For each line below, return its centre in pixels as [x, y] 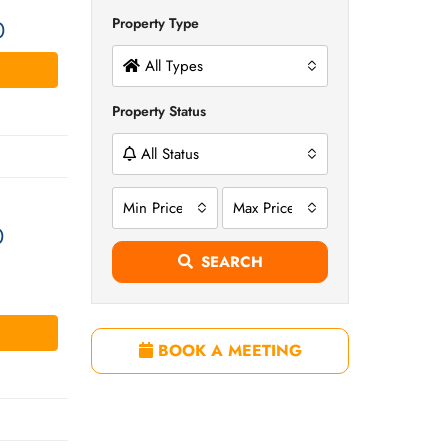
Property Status [159, 111]
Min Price [153, 208]
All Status [170, 154]
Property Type [155, 23]
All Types [174, 66]
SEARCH [231, 262]
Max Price [264, 208]
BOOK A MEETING [227, 350]
